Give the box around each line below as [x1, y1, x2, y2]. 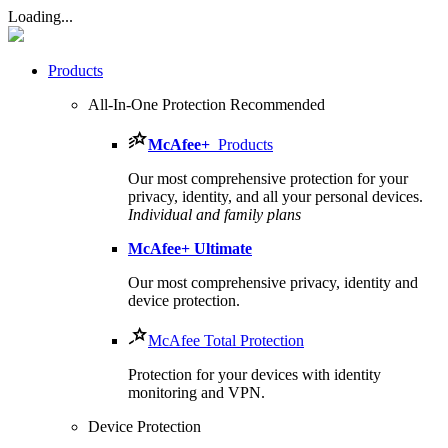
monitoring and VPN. [128, 384, 265, 401]
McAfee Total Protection [148, 332, 304, 349]
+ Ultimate [181, 240, 252, 257]
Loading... [8, 8, 73, 25]
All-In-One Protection [88, 96, 230, 113]
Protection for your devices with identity [128, 366, 381, 383]
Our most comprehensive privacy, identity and [128, 274, 418, 291]
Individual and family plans [128, 206, 301, 223]
